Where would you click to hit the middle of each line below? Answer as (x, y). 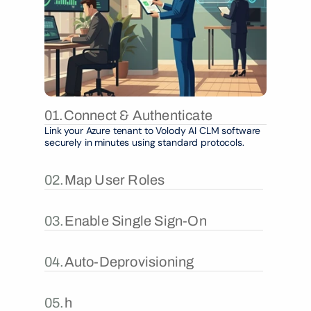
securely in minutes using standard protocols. (144, 142)
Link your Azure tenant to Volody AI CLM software (153, 131)
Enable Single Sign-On (135, 221)
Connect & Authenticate (138, 115)
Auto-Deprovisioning (129, 262)
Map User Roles (115, 180)
